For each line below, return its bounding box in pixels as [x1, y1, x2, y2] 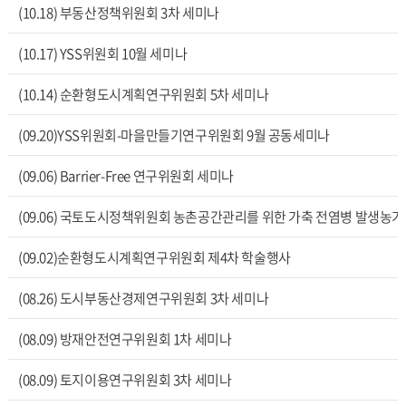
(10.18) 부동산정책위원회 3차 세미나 [17, 3, 219, 23]
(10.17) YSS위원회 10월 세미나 [17, 43, 188, 63]
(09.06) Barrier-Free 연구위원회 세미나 [17, 166, 234, 186]
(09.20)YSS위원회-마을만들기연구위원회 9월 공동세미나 [17, 125, 330, 145]
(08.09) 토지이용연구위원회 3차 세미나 [17, 370, 232, 390]
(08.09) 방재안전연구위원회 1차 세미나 [17, 329, 232, 349]
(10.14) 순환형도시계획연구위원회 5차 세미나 [17, 84, 269, 104]
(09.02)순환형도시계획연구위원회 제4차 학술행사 [17, 247, 291, 267]
